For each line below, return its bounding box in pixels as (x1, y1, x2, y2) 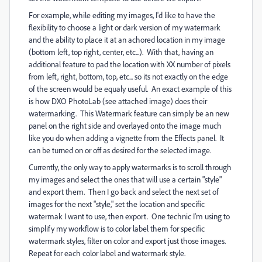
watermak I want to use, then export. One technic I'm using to (29, 211, 230, 221)
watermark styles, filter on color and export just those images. (29, 236, 227, 246)
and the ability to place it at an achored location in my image (29, 35, 225, 44)
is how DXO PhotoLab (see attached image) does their (29, 96, 207, 106)
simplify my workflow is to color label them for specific (29, 223, 205, 233)
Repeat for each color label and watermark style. (29, 248, 187, 258)
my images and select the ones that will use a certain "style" (29, 174, 222, 184)
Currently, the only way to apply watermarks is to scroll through (29, 162, 232, 172)
